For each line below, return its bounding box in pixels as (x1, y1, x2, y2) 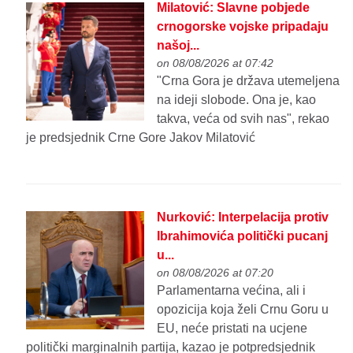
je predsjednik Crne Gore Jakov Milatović (26, 130, 256, 144)
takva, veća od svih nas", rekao (157, 111, 330, 125)
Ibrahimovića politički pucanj (157, 229, 329, 243)
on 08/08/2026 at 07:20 (157, 266, 274, 279)
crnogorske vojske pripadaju (157, 19, 329, 33)
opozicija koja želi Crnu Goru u (157, 302, 329, 316)
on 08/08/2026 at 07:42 (157, 56, 274, 69)
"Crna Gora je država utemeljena (157, 73, 340, 87)
